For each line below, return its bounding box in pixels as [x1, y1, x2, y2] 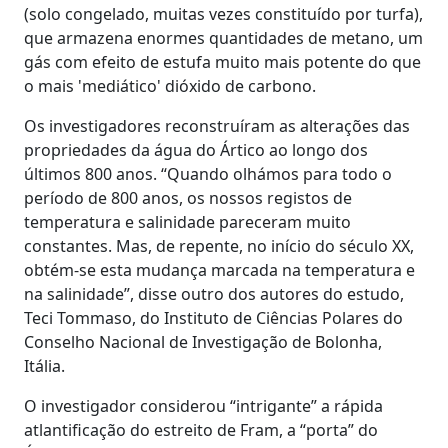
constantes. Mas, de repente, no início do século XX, [24, 234, 414, 257]
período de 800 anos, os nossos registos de [24, 186, 352, 209]
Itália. [24, 354, 65, 377]
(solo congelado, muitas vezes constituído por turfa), [24, 2, 423, 25]
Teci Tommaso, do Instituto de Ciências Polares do [24, 306, 403, 329]
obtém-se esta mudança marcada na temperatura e [24, 258, 415, 281]
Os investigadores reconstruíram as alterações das [24, 114, 410, 137]
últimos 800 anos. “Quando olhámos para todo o [24, 162, 392, 185]
